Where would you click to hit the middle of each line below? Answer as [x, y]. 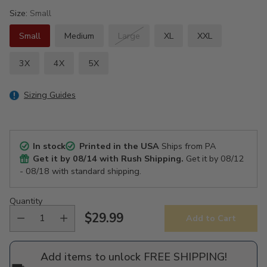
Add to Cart [211, 218]
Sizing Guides [50, 94]
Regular [107, 226]
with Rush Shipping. [141, 158]
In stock [49, 146]
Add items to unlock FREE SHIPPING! [133, 257]
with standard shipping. [95, 171]
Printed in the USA [119, 146]
